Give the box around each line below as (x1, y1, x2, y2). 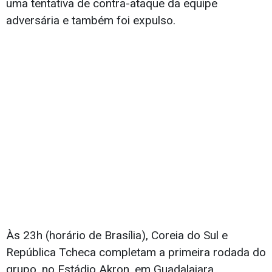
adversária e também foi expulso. (6, 13, 175, 27)
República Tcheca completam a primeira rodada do (6, 245, 266, 259)
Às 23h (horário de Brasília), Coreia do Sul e (6, 228, 228, 242)
